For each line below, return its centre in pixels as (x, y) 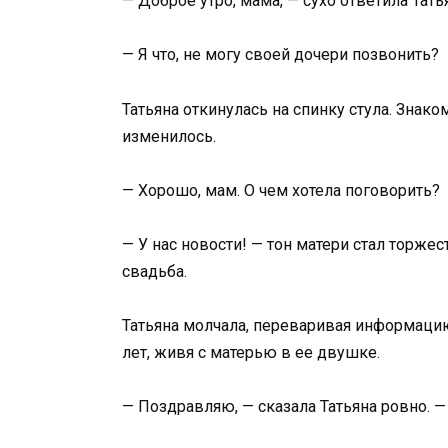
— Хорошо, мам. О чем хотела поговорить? (281, 190)
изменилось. (169, 136)
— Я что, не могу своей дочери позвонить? (280, 55)
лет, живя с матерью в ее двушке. (251, 353)
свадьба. (154, 271)
